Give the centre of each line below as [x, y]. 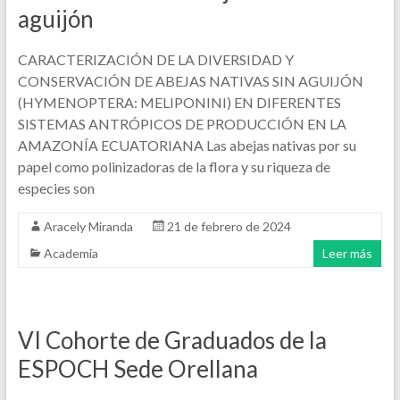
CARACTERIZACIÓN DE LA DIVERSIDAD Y [155, 59]
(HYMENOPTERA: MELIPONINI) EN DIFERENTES [179, 102]
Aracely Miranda [88, 226]
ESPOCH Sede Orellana [137, 369]
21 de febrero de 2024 [229, 226]
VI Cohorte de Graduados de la [172, 340]
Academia [71, 253]
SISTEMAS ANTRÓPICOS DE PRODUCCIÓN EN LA [182, 124]
